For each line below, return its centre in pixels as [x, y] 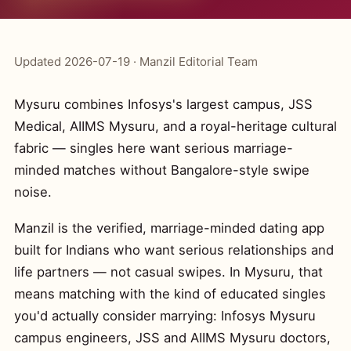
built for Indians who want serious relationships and [174, 250]
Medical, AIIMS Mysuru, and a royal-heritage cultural [175, 126]
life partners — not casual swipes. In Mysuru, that [168, 272]
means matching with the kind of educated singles [170, 294]
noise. [33, 192]
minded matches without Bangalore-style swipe [162, 170]
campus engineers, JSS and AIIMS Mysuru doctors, [172, 338]
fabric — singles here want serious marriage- [154, 148]
